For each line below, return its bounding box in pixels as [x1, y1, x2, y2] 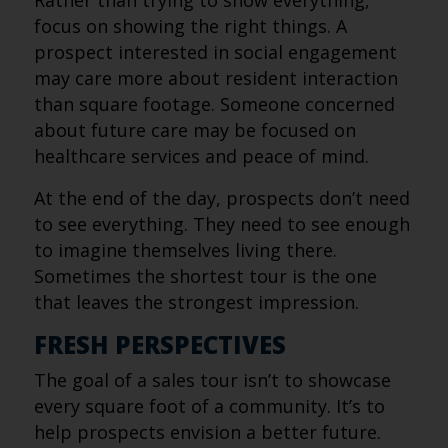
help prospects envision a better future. [33, 420, 381, 444]
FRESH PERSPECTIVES [33, 328, 286, 361]
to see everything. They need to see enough [33, 212, 410, 236]
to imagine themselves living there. [33, 238, 337, 262]
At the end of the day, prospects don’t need [33, 186, 410, 210]
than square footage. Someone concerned [33, 92, 395, 116]
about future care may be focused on [33, 118, 356, 142]
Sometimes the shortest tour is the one [33, 264, 377, 288]
